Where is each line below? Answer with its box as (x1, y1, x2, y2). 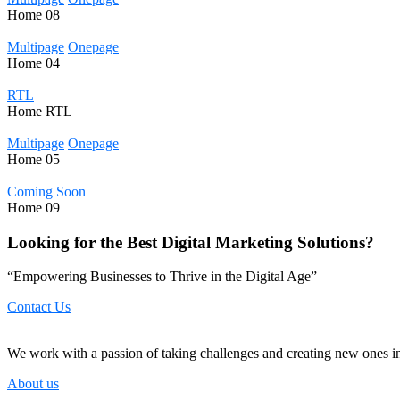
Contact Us (7, 299, 71, 315)
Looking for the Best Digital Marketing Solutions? (7, 232, 374, 252)
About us (7, 376, 59, 392)
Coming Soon (7, 183, 86, 199)
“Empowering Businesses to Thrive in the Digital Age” (7, 269, 317, 285)
